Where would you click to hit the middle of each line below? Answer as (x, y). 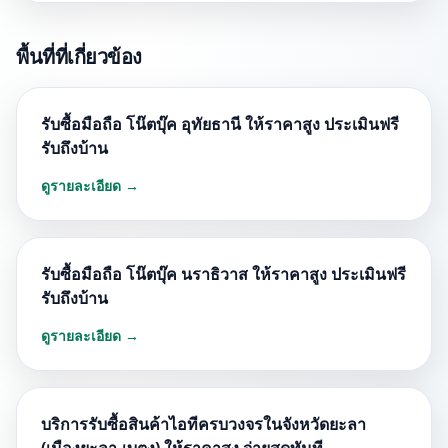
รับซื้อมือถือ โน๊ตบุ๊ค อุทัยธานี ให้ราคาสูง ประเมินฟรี (220, 124)
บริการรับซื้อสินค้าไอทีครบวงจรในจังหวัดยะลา (203, 424)
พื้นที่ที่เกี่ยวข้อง (79, 56)
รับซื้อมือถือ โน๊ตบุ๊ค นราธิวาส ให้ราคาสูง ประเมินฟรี (223, 274)
